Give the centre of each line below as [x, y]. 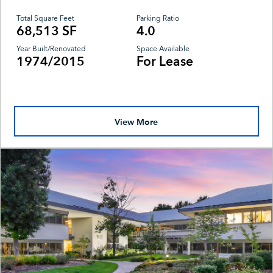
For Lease [165, 62]
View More [136, 121]
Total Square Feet [46, 18]
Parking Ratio [158, 18]
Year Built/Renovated [51, 49]
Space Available [163, 49]
